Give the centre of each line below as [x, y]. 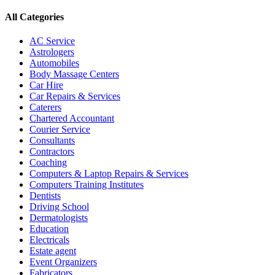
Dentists [45, 195]
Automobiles [54, 63]
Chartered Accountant [72, 118]
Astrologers [52, 52]
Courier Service [60, 129]
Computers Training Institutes [87, 184]
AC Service [52, 41]
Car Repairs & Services [75, 96]
